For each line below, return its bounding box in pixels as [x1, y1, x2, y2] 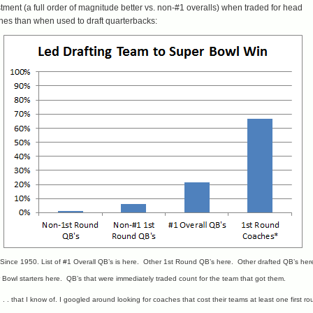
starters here [20, 275, 60, 282]
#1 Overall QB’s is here [63, 258, 137, 265]
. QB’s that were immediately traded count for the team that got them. [60, 275, 286, 282]
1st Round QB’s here [163, 258, 231, 265]
